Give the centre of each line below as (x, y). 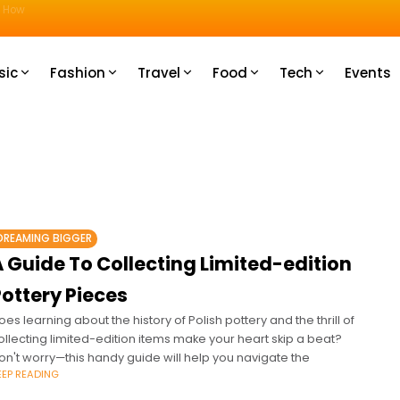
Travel (159, 72)
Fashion (78, 72)
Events (368, 72)
